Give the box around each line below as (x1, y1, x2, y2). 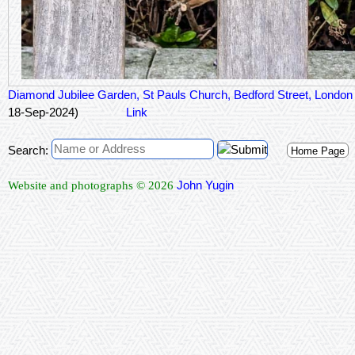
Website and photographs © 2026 (8, 179, 177, 193)
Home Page (288, 145, 348, 158)
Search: (8, 143, 48, 158)
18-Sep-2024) (8, 105, 78, 120)
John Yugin (177, 178, 234, 193)
